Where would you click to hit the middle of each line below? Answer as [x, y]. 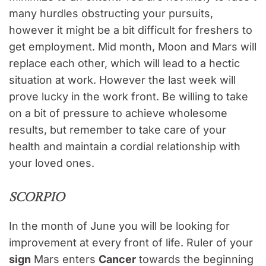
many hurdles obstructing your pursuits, [111, 14]
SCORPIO [37, 198]
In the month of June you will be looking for [119, 226]
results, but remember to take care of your [118, 130]
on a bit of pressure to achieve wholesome [118, 113]
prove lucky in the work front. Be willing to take [129, 97]
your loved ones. [52, 163]
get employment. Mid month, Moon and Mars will [133, 47]
